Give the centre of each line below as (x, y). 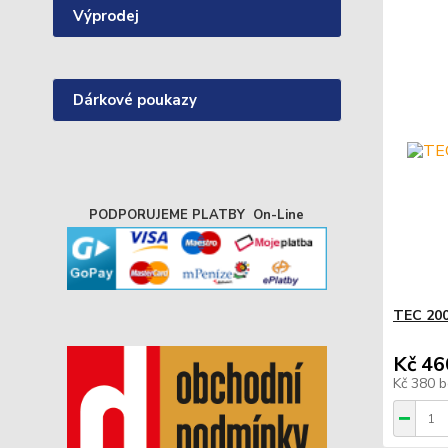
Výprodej (106, 16)
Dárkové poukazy (135, 100)
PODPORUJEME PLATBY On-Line (197, 215)
